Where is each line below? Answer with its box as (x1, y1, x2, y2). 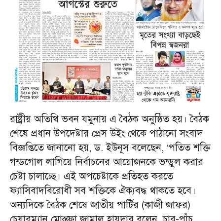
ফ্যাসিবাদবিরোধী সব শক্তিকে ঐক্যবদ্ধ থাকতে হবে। (10, 184, 196, 197)
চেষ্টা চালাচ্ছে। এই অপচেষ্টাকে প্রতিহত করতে (10, 170, 173, 183)
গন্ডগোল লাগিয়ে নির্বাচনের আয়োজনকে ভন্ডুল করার (10, 156, 203, 169)
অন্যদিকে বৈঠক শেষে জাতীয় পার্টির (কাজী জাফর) (10, 199, 190, 212)
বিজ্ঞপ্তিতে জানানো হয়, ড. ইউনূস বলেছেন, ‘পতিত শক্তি (10, 142, 211, 154)
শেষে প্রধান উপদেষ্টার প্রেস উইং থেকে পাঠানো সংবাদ (10, 127, 203, 140)
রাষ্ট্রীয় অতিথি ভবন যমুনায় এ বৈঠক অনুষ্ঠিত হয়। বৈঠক (10, 113, 209, 126)
